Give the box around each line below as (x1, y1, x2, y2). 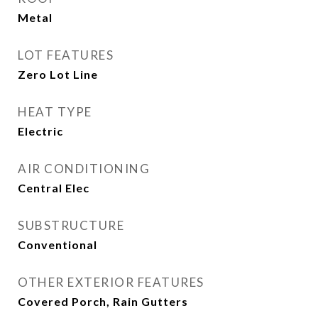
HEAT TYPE (18, 104, 92, 119)
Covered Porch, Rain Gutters (18, 295, 188, 308)
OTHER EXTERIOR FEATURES (18, 275, 204, 290)
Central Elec (18, 181, 89, 194)
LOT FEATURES (18, 48, 114, 62)
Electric (18, 124, 63, 138)
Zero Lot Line (18, 67, 98, 81)
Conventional (18, 238, 97, 251)
